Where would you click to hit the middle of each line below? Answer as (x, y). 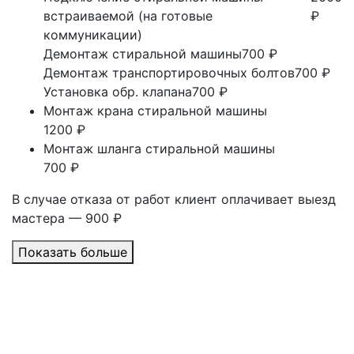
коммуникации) (93, 35)
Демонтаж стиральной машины (143, 54)
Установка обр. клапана (118, 92)
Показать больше (73, 252)
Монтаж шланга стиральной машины (159, 149)
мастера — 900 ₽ (67, 218)
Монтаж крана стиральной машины (155, 111)
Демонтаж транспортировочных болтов (169, 73)
